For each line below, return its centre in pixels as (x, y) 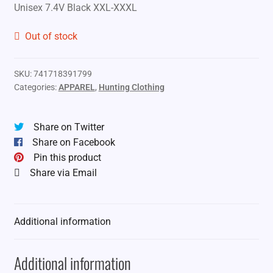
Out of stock (51, 37)
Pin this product (67, 157)
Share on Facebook (73, 142)
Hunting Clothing (131, 87)
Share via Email (63, 172)
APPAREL (76, 87)
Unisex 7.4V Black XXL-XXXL (75, 7)
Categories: (36, 87)
